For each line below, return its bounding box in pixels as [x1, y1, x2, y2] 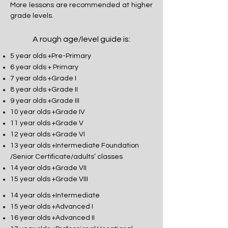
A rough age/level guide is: [33, 35, 130, 43]
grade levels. [10, 12, 53, 19]
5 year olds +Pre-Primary [10, 52, 91, 60]
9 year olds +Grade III [10, 97, 79, 104]
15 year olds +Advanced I [10, 203, 93, 210]
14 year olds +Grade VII [10, 164, 87, 172]
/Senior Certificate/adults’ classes [10, 153, 123, 160]
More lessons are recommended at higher [10, 1, 153, 9]
